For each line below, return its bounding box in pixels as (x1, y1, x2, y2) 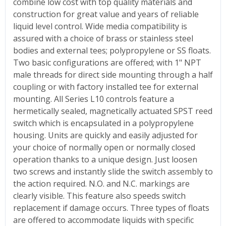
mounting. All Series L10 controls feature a (13, 93, 174, 104)
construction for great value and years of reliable (13, 8, 199, 20)
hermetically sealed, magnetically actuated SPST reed (13, 105, 212, 117)
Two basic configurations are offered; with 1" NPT (13, 56, 201, 68)
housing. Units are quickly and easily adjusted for (13, 129, 198, 141)
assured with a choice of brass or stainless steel (13, 32, 193, 44)
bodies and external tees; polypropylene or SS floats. (13, 44, 211, 56)
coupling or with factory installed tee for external (13, 81, 198, 92)
